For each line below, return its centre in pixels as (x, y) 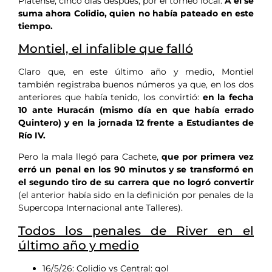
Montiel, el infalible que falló (106, 48)
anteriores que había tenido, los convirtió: (110, 97)
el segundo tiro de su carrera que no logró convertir (136, 182)
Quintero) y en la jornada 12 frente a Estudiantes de (136, 122)
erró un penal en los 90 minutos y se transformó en (136, 170)
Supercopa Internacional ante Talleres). (100, 208)
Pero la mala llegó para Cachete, (90, 157)
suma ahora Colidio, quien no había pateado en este (136, 13)
